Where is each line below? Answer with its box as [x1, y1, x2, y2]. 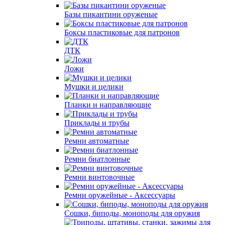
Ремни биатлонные [64, 155, 130, 163]
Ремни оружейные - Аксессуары [64, 191, 175, 199]
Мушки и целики [64, 82, 124, 91]
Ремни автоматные [64, 137, 129, 145]
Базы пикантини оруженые [64, 10, 158, 19]
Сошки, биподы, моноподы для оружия [64, 209, 200, 217]
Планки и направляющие [64, 100, 151, 109]
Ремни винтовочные [64, 173, 135, 181]
